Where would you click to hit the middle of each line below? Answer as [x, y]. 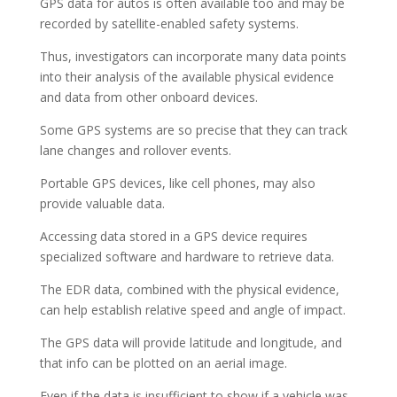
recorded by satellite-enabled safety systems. [169, 23]
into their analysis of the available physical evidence [187, 77]
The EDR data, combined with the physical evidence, [189, 289]
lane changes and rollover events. [135, 150]
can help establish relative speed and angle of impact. [192, 310]
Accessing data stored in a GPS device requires [173, 236]
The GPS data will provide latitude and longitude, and [191, 343]
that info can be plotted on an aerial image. [163, 363]
